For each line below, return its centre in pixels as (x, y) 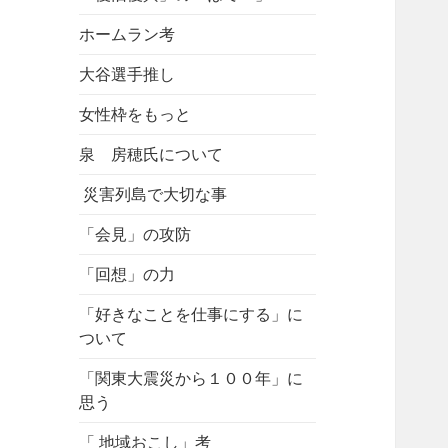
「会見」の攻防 (135, 234)
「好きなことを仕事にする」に (191, 314)
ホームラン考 (127, 34)
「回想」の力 (127, 274)
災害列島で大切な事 (153, 194)
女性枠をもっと (135, 114)
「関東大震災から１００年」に (191, 378)
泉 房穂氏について (151, 154)
